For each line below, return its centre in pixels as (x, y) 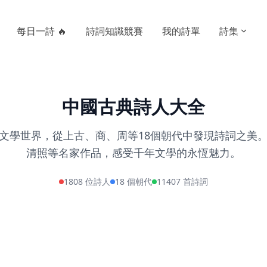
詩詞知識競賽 (114, 31)
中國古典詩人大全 (133, 106)
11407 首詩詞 (182, 181)
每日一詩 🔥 (42, 31)
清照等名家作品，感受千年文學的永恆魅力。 (133, 153)
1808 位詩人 (87, 181)
